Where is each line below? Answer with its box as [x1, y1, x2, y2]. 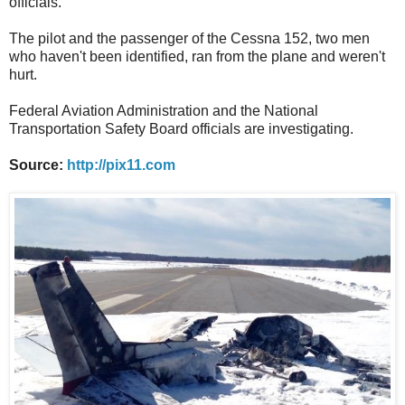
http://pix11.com [67, 156, 175, 173]
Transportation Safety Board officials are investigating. [9, 120, 357, 137]
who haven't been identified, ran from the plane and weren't [9, 48, 385, 64]
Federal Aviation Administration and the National [9, 102, 318, 118]
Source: [9, 156, 67, 173]
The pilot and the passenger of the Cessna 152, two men [9, 30, 370, 46]
